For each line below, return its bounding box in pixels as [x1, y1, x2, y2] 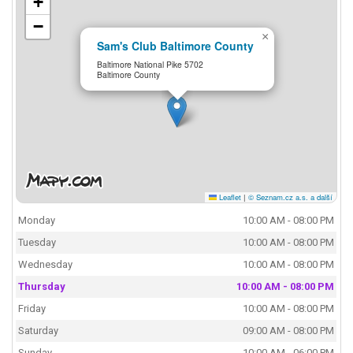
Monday [18, 214, 56, 227]
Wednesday [18, 258, 73, 271]
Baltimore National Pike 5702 [97, 58, 204, 70]
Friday [18, 303, 46, 315]
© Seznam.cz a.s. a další [247, 191, 333, 203]
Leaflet [216, 191, 241, 203]
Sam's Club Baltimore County [97, 38, 255, 54]
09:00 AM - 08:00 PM [243, 325, 335, 337]
